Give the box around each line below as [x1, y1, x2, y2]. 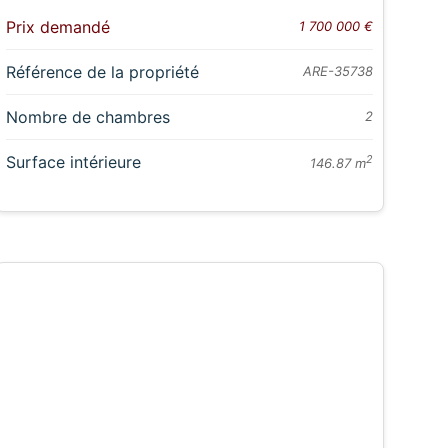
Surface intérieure [5, 152, 141, 173]
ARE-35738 [302, 63, 373, 80]
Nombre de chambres [5, 107, 170, 128]
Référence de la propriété [5, 62, 199, 83]
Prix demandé [5, 17, 110, 38]
